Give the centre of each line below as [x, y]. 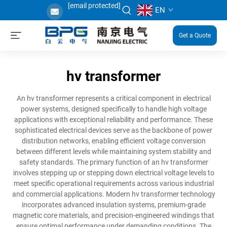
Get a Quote [195, 35]
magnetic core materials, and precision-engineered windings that [113, 215]
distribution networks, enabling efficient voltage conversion [113, 141]
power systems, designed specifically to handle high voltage [113, 109]
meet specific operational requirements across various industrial [113, 183]
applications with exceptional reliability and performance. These [113, 120]
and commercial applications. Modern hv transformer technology [113, 194]
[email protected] [94, 6]
